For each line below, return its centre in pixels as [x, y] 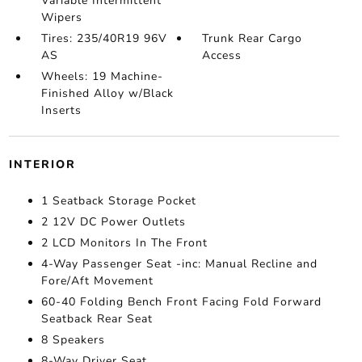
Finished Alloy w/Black [107, 94]
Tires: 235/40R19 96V [104, 39]
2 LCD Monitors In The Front [124, 243]
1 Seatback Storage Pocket [118, 201]
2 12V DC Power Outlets [113, 222]
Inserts [61, 111]
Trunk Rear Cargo [253, 39]
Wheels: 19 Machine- [102, 77]
